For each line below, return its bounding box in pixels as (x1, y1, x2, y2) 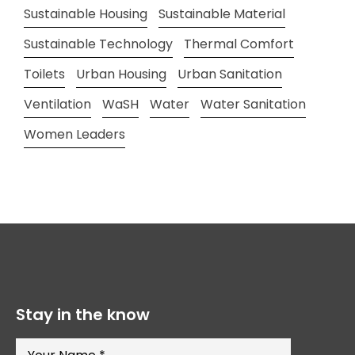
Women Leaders (24, 124, 125, 143)
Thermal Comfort (184, 34, 294, 53)
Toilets (24, 64, 65, 83)
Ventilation (24, 94, 91, 113)
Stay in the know (16, 303, 150, 326)
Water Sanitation (200, 94, 306, 113)
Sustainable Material (158, 4, 285, 23)
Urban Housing (76, 64, 166, 83)
